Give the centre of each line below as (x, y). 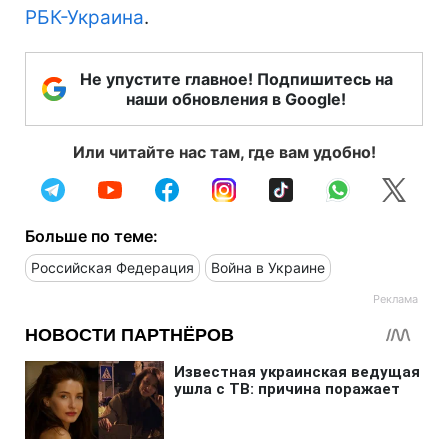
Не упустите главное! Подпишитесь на (236, 78)
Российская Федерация (112, 267)
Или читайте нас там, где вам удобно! (224, 151)
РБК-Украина (84, 17)
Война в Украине (268, 267)
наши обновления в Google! (236, 98)
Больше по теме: (91, 235)
